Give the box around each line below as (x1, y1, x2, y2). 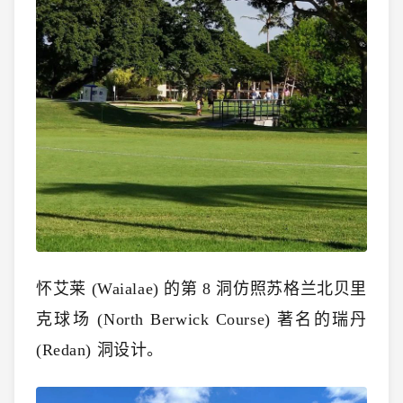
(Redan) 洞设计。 (36, 340, 164, 359)
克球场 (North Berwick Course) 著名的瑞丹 (36, 309, 367, 328)
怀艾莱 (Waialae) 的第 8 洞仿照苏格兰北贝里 (36, 279, 367, 298)
